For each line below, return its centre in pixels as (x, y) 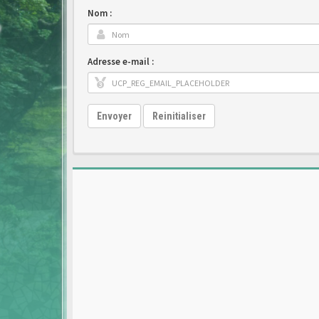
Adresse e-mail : (121, 62)
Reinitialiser (179, 116)
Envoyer (114, 116)
